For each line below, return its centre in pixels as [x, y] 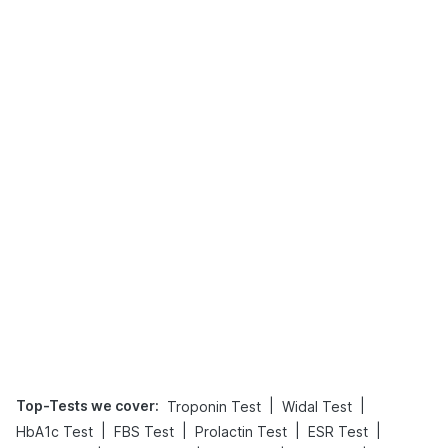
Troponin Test [214, 406]
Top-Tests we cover [85, 405]
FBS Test [144, 431]
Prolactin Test [241, 431]
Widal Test [317, 406]
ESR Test [338, 431]
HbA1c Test [54, 431]
